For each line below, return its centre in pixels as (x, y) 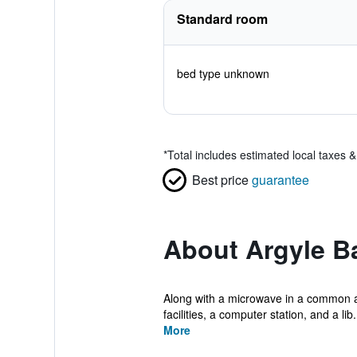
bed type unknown (223, 73)
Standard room (222, 19)
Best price (220, 180)
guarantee (280, 180)
